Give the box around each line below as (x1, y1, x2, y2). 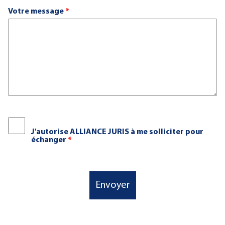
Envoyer (95, 180, 130, 190)
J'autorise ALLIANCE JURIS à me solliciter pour (31, 128, 203, 136)
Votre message (8, 8, 65, 16)
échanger (31, 136, 68, 144)
